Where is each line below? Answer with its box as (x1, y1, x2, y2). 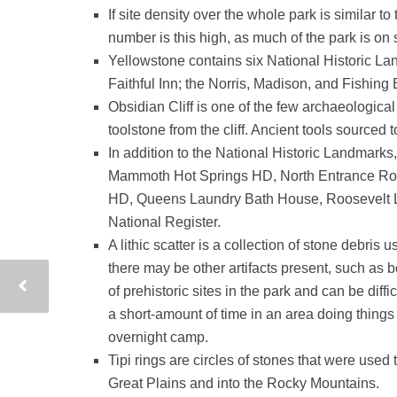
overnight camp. (108, 330, 208, 345)
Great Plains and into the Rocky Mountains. (108, 376, 379, 391)
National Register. (108, 214, 221, 230)
